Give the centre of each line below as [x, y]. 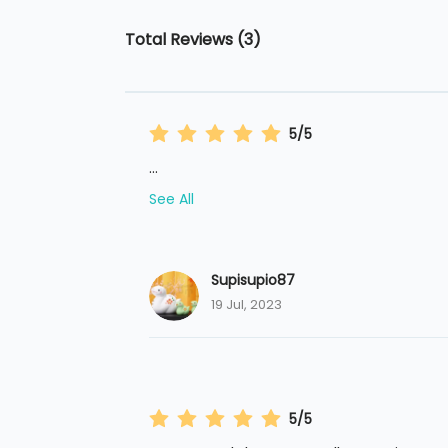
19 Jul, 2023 [246, 305]
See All [171, 199]
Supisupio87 [252, 280]
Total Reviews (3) [192, 40]
